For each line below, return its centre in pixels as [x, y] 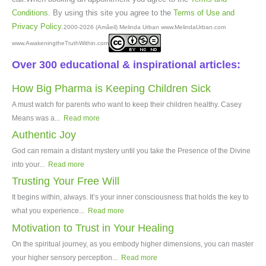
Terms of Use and [204, 12]
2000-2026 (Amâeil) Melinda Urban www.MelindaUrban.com [146, 27]
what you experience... [49, 211]
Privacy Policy [37, 26]
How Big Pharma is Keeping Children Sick [111, 88]
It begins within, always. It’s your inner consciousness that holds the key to [130, 197]
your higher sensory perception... [66, 257]
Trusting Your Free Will [66, 181]
